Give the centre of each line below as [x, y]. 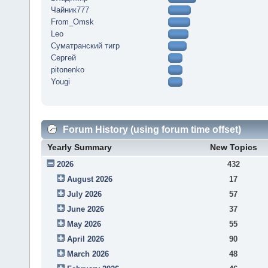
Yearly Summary [79, 147]
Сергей [63, 57]
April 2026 [86, 239]
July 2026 [85, 194]
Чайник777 [70, 10]
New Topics [233, 147]
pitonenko [67, 69]
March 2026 [88, 254]
